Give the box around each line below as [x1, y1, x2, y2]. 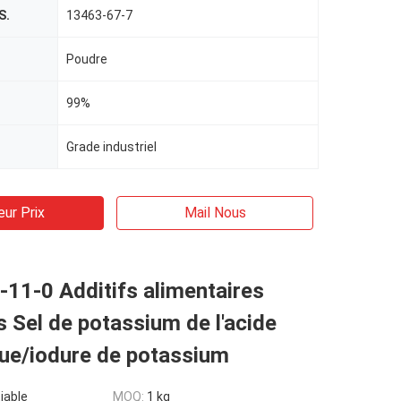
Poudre [66, 52, 107, 66]
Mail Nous [183, 204, 246, 221]
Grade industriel [66, 140, 157, 154]
